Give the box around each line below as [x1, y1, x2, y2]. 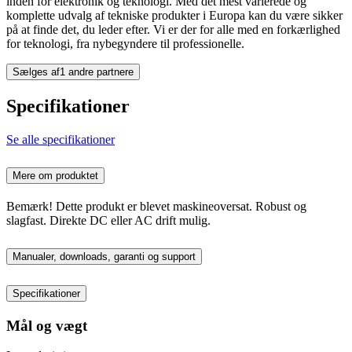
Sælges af [13, 66, 60, 79]
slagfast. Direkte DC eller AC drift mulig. [6, 213, 211, 227]
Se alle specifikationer [6, 133, 115, 147]
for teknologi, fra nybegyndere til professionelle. [6, 37, 244, 51]
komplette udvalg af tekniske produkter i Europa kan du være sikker [6, 9, 343, 23]
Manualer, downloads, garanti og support [13, 250, 196, 262]
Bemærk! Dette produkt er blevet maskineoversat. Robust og [6, 199, 306, 213]
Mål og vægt [6, 317, 87, 334]
